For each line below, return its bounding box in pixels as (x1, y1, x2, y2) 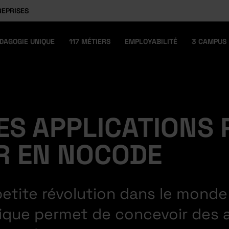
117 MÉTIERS (68, 36, 110, 46)
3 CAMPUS (192, 36, 227, 46)
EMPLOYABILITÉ (125, 36, 178, 46)
